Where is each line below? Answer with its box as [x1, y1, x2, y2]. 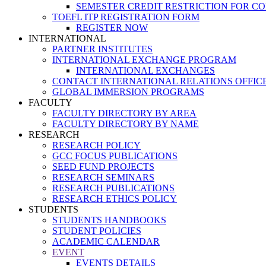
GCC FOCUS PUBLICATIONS [52, 151, 178, 161]
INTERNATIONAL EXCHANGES [76, 65, 215, 75]
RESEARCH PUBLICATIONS [52, 183, 175, 193]
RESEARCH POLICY [52, 140, 141, 150]
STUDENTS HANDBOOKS [52, 215, 166, 225]
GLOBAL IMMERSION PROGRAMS [52, 87, 204, 97]
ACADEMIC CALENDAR [52, 236, 160, 246]
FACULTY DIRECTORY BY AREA [52, 108, 197, 118]
